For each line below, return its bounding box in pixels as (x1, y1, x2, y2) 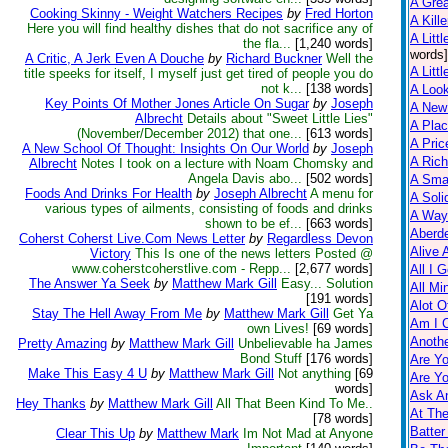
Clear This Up (56, 426, 135, 441)
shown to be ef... (205, 216, 302, 231)
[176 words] (302, 351, 373, 366)
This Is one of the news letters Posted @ (135, 246, 373, 261)
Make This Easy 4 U (28, 366, 147, 381)
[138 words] (302, 81, 373, 96)
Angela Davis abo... (188, 171, 302, 186)
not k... (261, 81, 302, 96)
